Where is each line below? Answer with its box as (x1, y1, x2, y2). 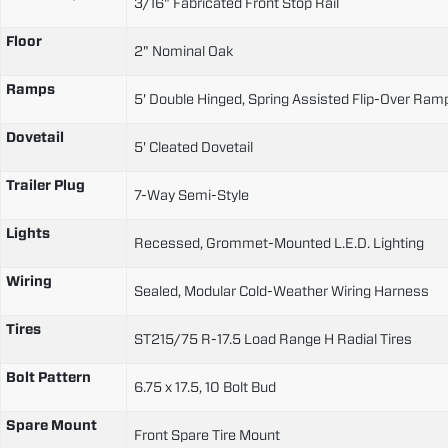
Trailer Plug (6, 175, 85, 194)
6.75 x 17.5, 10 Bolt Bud (134, 377, 276, 396)
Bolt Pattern (6, 367, 91, 386)
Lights (6, 223, 50, 242)
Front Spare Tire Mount (134, 425, 280, 444)
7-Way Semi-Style (134, 185, 249, 204)
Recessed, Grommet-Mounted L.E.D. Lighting (134, 233, 424, 252)
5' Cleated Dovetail (134, 137, 253, 156)
